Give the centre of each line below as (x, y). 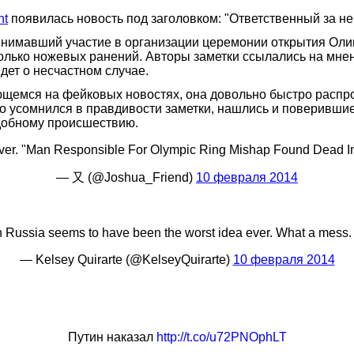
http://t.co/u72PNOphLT (221, 337)
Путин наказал (112, 337)
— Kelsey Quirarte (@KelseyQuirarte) (126, 259)
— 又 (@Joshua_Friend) (126, 177)
